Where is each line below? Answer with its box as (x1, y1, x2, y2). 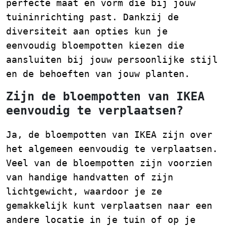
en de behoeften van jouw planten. (6, 68, 190, 79)
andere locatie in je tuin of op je (6, 214, 196, 225)
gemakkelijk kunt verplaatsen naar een (6, 200, 212, 211)
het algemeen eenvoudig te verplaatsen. (6, 143, 218, 154)
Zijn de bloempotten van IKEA (6, 89, 205, 103)
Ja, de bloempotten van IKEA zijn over (6, 129, 212, 140)
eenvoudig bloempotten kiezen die (6, 40, 184, 51)
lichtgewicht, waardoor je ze (6, 185, 162, 197)
